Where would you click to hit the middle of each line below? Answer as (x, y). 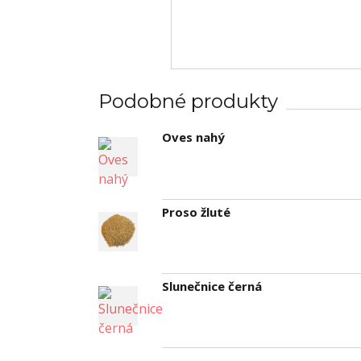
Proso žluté (196, 212)
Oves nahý (193, 137)
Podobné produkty (188, 102)
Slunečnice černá (212, 286)
